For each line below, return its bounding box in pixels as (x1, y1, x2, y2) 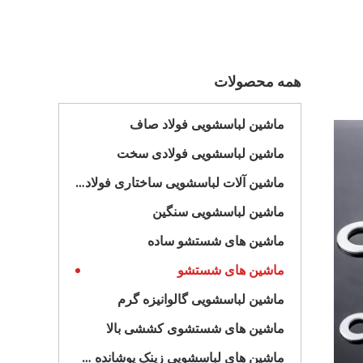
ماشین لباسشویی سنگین (152, 204, 284, 220)
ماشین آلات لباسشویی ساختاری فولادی (75, 175, 85, 190)
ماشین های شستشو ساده (147, 233, 284, 249)
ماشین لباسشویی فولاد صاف (130, 117, 284, 132)
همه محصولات (214, 73, 301, 90)
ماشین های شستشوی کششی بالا (106, 321, 284, 336)
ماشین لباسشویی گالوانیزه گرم (117, 292, 284, 307)
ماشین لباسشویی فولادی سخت (117, 146, 284, 161)
